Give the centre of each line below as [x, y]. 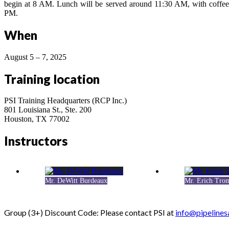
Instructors [36, 141]
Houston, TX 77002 [37, 119]
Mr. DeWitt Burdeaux [76, 181]
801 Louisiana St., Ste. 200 [48, 110]
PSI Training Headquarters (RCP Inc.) [65, 101]
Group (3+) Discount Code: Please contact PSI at [90, 212]
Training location [52, 79]
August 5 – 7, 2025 [35, 57]
